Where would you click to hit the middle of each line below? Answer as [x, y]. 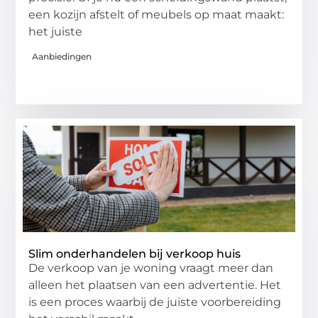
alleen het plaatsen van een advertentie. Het [155, 285]
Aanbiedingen [62, 56]
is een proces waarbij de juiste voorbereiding [155, 302]
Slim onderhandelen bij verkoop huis [135, 253]
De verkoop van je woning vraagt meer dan [151, 268]
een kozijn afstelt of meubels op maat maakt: [157, 14]
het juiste [56, 31]
